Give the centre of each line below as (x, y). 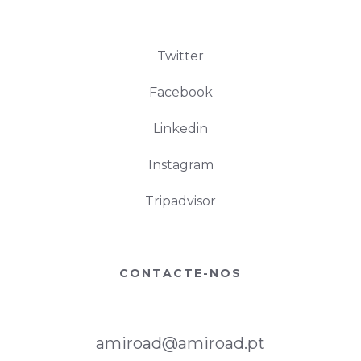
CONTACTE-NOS (180, 274)
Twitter (180, 56)
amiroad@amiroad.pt (180, 344)
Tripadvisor (180, 201)
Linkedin (180, 129)
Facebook (180, 93)
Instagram (180, 165)
